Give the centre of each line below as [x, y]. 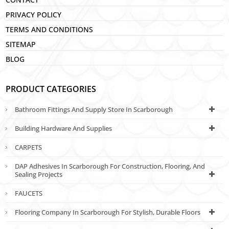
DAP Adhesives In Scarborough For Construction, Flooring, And [110, 166]
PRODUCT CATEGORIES [51, 89]
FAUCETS [29, 193]
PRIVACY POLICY [34, 14]
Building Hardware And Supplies [64, 128]
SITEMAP [21, 44]
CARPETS [29, 147]
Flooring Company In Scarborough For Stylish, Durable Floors [108, 212]
